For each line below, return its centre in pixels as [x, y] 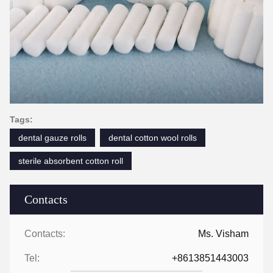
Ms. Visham [223, 233]
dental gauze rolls [52, 137]
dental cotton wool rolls [153, 137]
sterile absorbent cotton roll [71, 161]
